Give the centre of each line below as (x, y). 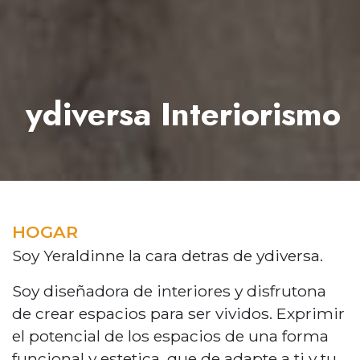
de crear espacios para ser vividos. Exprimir (178, 313)
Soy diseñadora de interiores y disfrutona (169, 291)
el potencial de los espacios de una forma (170, 336)
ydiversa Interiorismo (183, 114)
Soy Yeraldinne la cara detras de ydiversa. (170, 256)
